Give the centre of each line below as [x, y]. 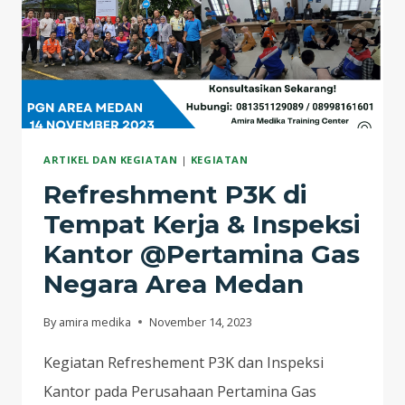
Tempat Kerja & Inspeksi [202, 224]
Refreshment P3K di [175, 194]
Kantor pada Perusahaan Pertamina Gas [180, 391]
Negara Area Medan [174, 283]
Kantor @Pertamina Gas [202, 254]
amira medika [95, 321]
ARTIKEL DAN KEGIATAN [111, 159]
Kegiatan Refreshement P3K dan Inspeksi [184, 362]
